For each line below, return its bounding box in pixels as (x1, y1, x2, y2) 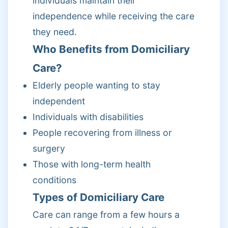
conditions (33, 175, 76, 185)
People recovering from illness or (33, 127, 172, 138)
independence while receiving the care (33, 11, 194, 21)
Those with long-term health (33, 159, 151, 169)
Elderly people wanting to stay (33, 80, 160, 91)
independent (33, 96, 85, 106)
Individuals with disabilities (33, 111, 144, 122)
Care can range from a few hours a (33, 209, 180, 220)
